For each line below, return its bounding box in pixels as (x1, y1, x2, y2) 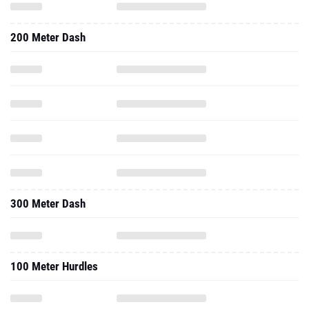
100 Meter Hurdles (10, 259, 98, 273)
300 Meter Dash (10, 197, 86, 210)
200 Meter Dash (10, 30, 86, 44)
